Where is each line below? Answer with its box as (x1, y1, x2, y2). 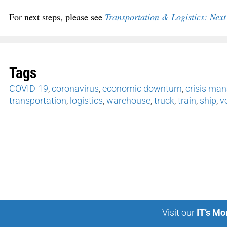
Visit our (162, 207, 195, 218)
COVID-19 (9, 83, 48, 94)
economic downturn (102, 83, 182, 94)
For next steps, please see (9, 11, 105, 23)
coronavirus (52, 83, 99, 94)
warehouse (106, 95, 150, 106)
